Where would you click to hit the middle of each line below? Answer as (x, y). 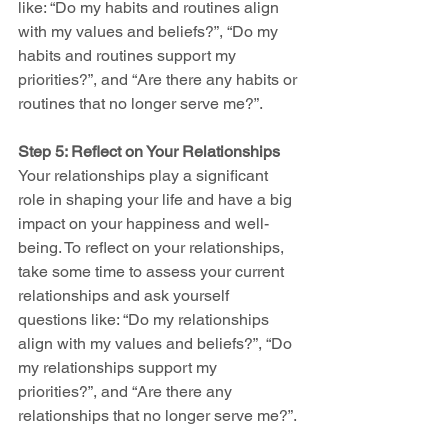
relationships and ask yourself (125, 295)
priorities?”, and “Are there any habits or (159, 79)
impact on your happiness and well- (143, 223)
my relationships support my (119, 367)
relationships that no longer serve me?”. (157, 415)
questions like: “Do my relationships (145, 319)
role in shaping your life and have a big (157, 199)
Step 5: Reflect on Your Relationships (149, 151)
